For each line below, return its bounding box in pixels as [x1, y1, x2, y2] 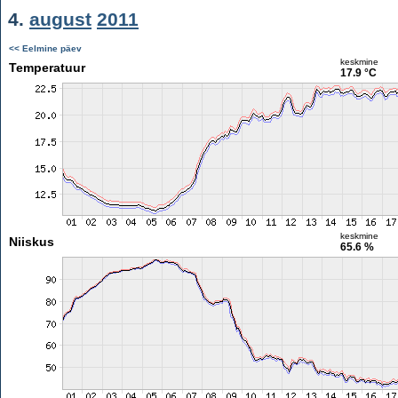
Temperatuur [8, 60, 85, 75]
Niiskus [8, 235, 54, 249]
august [29, 9, 92, 29]
